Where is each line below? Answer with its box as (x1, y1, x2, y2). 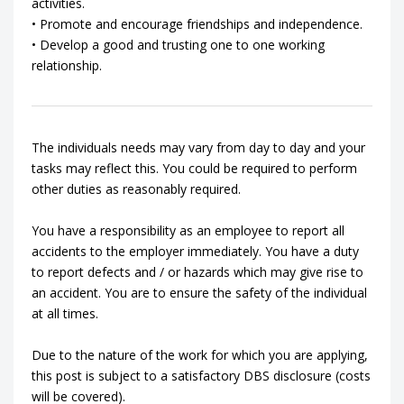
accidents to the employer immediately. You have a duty (32, 243, 359, 260)
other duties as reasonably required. (32, 180, 241, 197)
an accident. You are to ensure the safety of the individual (32, 284, 367, 301)
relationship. (32, 57, 102, 74)
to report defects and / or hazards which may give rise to (32, 263, 363, 280)
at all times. (32, 305, 98, 322)
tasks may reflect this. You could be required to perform (32, 160, 357, 177)
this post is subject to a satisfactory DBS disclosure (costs (32, 367, 371, 384)
